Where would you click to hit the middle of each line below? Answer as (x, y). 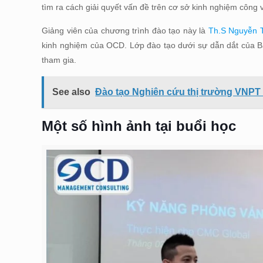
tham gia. (59, 60)
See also (72, 92)
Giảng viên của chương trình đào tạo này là (125, 31)
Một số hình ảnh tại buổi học (139, 126)
